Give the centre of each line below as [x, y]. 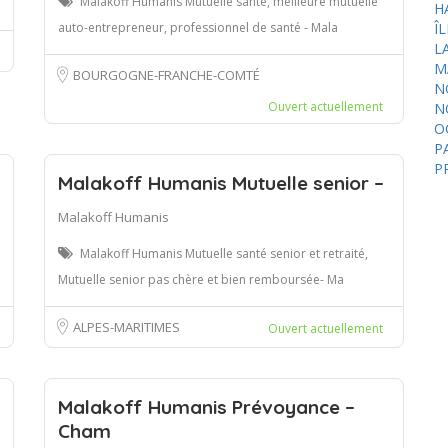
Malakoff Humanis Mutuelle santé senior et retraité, [224, 253]
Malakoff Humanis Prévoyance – [206, 406]
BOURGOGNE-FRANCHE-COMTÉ [166, 74]
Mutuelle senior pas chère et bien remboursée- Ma [201, 279]
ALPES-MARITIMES [126, 326]
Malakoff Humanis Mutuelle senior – [221, 182]
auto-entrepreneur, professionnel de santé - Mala [198, 27]
